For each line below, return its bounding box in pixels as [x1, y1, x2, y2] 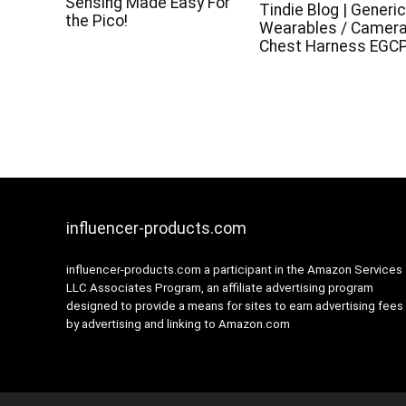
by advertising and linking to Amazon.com [65, 317, 290, 331]
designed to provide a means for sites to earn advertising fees [65, 299, 403, 313]
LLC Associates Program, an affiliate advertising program [65, 281, 373, 295]
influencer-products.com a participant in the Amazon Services [65, 263, 402, 276]
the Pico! [65, 12, 129, 30]
